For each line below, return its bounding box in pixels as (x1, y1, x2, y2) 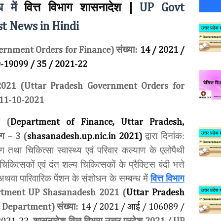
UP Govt (132, 2, 185, 14)
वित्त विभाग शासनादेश (24, 1, 122, 14)
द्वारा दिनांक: (145, 131, 184, 141)
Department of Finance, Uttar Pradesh (10, 117, 183, 127)
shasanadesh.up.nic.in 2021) (27, 132, 142, 141)
